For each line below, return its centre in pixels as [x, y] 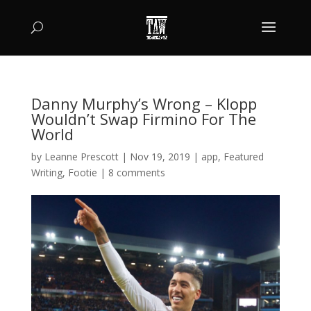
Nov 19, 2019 [160, 157]
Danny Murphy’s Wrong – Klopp [144, 103]
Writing [47, 173]
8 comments [136, 173]
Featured [243, 157]
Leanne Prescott [81, 157]
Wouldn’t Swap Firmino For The [143, 119]
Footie [82, 173]
